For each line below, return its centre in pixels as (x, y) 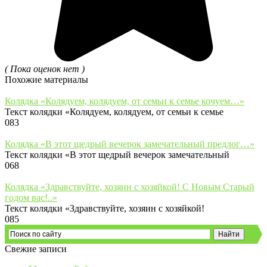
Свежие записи (36, 249)
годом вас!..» (31, 197)
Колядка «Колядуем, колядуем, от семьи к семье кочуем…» (125, 101)
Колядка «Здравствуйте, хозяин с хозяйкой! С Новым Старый (130, 187)
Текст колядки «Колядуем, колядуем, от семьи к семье (114, 111)
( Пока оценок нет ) (45, 69)
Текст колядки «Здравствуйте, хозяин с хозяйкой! (105, 208)
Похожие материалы (46, 79)
